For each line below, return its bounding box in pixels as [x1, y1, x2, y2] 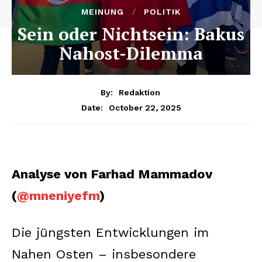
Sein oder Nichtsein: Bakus [18, 22, 244, 46]
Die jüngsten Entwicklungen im [12, 225, 209, 240]
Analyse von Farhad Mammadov [12, 166, 212, 181]
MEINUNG [81, 7, 124, 16]
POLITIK [144, 7, 181, 16]
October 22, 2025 [108, 102, 181, 112]
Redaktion [118, 87, 160, 97]
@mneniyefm [17, 188, 99, 203]
